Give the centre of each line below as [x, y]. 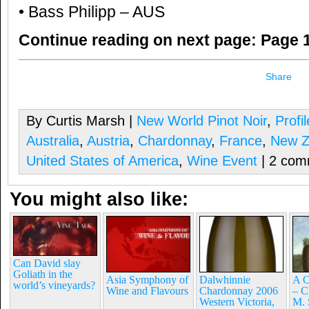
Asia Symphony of [147, 280]
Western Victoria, [237, 302]
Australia [53, 141]
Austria [108, 141]
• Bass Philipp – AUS [92, 12]
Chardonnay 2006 [239, 291]
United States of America [102, 161]
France [241, 141]
